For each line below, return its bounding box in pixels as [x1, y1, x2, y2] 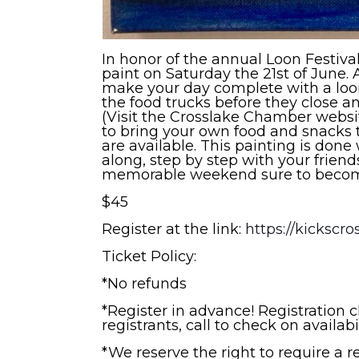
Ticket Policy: [102, 247, 200, 265]
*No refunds [102, 274, 191, 292]
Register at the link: [102, 220, 241, 238]
